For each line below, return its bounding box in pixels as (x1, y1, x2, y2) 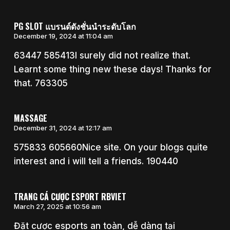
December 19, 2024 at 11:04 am (13, 31, 113, 40)
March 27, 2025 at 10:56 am (13, 202, 101, 210)
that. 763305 (13, 78, 68, 88)
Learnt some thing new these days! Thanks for (13, 64, 212, 74)
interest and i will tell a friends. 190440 (13, 156, 178, 167)
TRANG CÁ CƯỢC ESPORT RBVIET (13, 190, 126, 203)
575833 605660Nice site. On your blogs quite (13, 142, 208, 153)
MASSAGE (13, 112, 47, 125)
